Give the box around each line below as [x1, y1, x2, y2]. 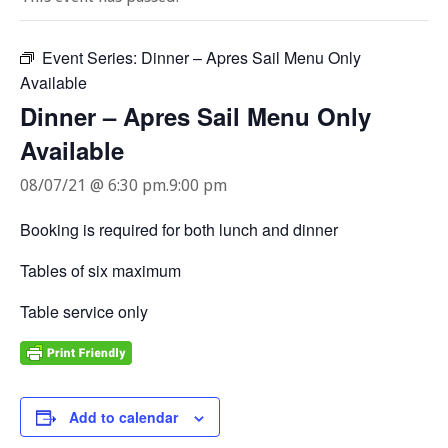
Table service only [20, 300, 148, 324]
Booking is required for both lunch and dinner [20, 218, 338, 242]
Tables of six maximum [20, 259, 181, 283]
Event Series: [42, 46, 141, 70]
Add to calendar [69, 407, 178, 428]
